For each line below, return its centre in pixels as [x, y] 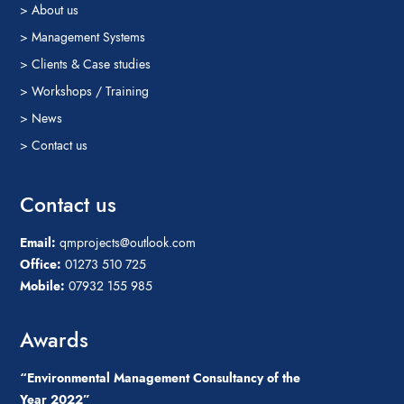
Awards [55, 340]
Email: [38, 243]
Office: [41, 265]
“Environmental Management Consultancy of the [161, 378]
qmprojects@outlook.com [126, 243]
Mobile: [43, 286]
